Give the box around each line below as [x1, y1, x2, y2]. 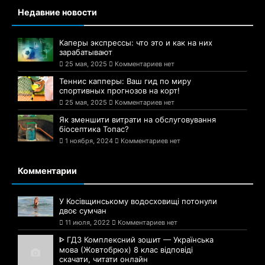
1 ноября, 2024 [65, 137, 113, 146]
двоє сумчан [59, 206, 106, 216]
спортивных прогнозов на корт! [59, 86, 180, 96]
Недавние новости [18, 7, 97, 18]
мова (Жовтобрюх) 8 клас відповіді [59, 245, 193, 255]
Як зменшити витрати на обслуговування [59, 115, 216, 125]
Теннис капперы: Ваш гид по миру [59, 76, 191, 86]
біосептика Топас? [59, 124, 129, 134]
